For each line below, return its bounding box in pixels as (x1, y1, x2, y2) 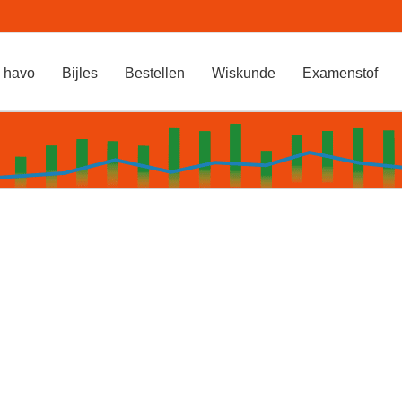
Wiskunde (211, 65, 275, 81)
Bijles (61, 65, 98, 81)
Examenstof (301, 65, 378, 81)
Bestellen (124, 65, 185, 81)
